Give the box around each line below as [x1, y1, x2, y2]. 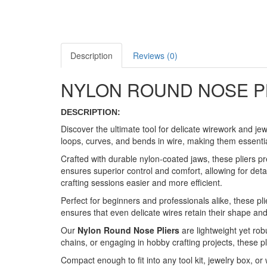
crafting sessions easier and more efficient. [61, 176, 222, 188]
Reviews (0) [133, 49, 178, 61]
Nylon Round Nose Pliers [77, 224, 179, 236]
